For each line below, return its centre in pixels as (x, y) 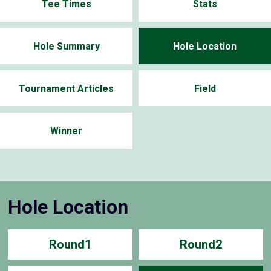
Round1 (70, 244)
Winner (66, 131)
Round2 (201, 244)
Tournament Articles (66, 89)
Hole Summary (66, 47)
